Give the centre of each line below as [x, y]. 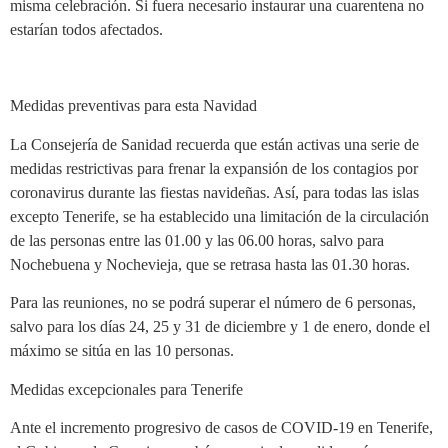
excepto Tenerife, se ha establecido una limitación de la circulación [219, 216]
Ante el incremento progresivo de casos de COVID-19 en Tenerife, [221, 428]
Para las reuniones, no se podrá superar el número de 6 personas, [213, 303]
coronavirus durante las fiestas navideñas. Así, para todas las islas [214, 192]
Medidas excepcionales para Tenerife [126, 389]
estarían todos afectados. [86, 29]
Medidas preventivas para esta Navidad [133, 106]
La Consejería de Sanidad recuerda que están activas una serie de [214, 144]
